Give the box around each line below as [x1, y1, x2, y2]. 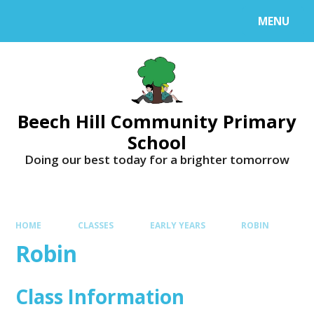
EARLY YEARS [149, 219, 205, 231]
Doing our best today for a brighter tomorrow [25, 151, 289, 168]
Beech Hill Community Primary [18, 109, 296, 134]
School [128, 130, 186, 155]
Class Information [15, 283, 185, 310]
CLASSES [78, 219, 114, 231]
